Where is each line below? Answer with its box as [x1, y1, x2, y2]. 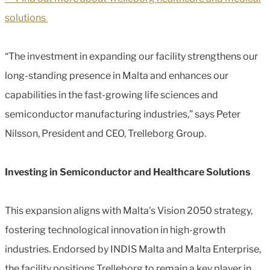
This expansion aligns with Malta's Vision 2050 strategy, [5, 205, 253, 216]
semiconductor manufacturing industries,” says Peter [5, 108, 240, 120]
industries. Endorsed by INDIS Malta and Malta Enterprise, [5, 243, 261, 255]
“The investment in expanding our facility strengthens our [5, 51, 258, 62]
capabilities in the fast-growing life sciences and [5, 89, 218, 101]
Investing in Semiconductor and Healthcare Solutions [5, 166, 250, 178]
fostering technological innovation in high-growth [5, 224, 225, 236]
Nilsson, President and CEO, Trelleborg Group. [5, 128, 206, 139]
